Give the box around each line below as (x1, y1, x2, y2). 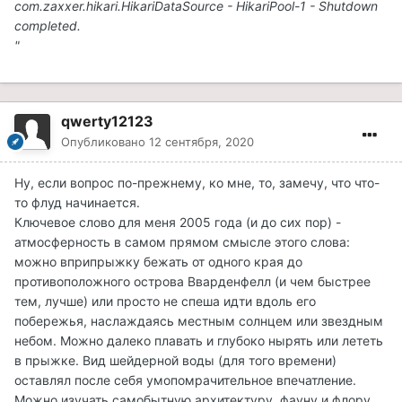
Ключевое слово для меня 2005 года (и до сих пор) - (14, 214, 341, 231)
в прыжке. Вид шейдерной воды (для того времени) (14, 353, 336, 369)
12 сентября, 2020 (149, 135, 254, 150)
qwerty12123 (61, 112, 153, 131)
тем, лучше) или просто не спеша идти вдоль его (14, 293, 316, 310)
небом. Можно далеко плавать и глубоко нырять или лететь (14, 333, 383, 349)
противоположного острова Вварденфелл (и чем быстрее (14, 274, 371, 290)
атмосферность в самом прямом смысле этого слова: (14, 234, 350, 250)
